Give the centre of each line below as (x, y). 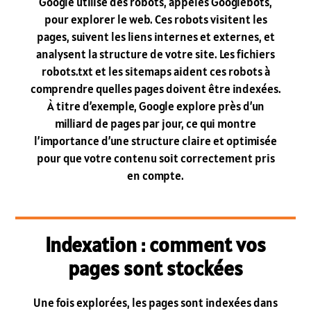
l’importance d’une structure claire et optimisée (155, 141)
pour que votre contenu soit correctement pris (155, 159)
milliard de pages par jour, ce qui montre (155, 124)
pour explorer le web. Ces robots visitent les (155, 20)
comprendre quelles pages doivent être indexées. (155, 89)
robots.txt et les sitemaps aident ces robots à (155, 72)
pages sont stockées (155, 268)
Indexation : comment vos (155, 244)
